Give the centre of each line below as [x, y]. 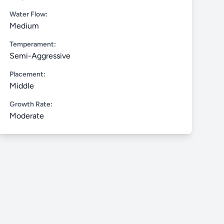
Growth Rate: [31, 104]
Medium [24, 26]
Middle [21, 86]
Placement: [27, 74]
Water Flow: [28, 14]
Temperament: [32, 44]
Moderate [26, 116]
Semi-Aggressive [40, 56]
